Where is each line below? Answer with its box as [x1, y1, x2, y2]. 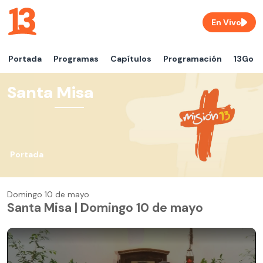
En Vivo [211, 17, 241, 28]
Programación [163, 53, 222, 64]
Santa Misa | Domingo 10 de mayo [7, 200, 203, 216]
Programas [53, 53, 99, 64]
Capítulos [110, 53, 151, 64]
